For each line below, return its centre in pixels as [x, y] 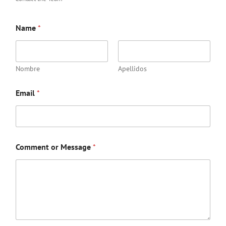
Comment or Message [54, 147]
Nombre [28, 69]
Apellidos [132, 69]
